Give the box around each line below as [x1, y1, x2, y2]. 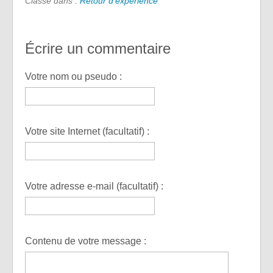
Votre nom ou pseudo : [25, 71, 122, 82]
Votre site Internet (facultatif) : [25, 126, 149, 137]
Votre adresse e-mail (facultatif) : [25, 181, 163, 192]
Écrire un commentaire [25, 40, 171, 57]
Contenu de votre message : [25, 236, 146, 247]
